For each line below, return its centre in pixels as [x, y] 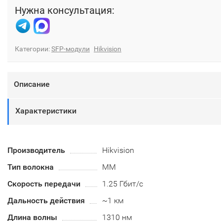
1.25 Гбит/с [123, 184]
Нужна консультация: [65, 10]
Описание [32, 84]
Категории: [33, 49]
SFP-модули [71, 49]
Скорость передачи [44, 184]
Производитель [36, 150]
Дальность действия [46, 201]
